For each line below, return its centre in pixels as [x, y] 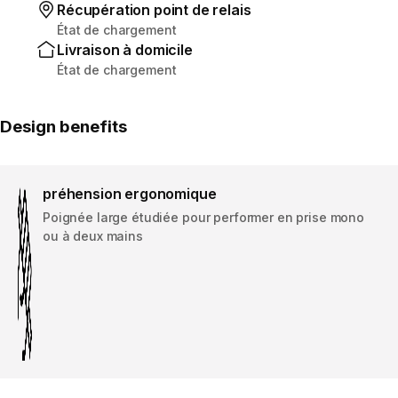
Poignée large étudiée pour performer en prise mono [203, 217]
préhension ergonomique [130, 193]
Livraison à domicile [125, 49]
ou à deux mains [93, 235]
